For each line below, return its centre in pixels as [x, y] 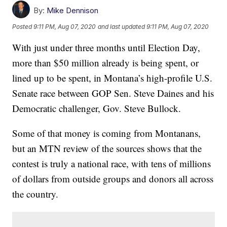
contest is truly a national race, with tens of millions [112, 164]
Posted [23, 26]
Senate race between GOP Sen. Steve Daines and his [113, 93]
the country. [35, 194]
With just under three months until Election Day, [106, 48]
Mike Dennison [73, 11]
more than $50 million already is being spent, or [106, 63]
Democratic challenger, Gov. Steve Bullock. [97, 108]
